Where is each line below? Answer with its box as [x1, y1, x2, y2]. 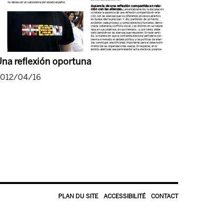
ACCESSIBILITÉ [104, 193, 146, 200]
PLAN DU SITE [58, 193, 98, 200]
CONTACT [151, 193, 178, 200]
